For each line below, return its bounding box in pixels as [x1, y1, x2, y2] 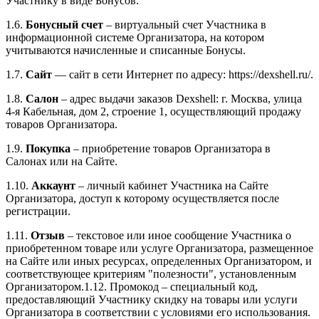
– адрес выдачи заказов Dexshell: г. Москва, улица [58, 93, 302, 105]
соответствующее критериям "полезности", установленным [6, 268, 296, 281]
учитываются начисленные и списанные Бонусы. [6, 44, 246, 57]
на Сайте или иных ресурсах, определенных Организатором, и [6, 255, 312, 268]
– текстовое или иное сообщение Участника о [65, 229, 291, 242]
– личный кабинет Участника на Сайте [75, 179, 268, 192]
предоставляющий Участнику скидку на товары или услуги [6, 293, 298, 306]
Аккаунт [31, 179, 75, 192]
